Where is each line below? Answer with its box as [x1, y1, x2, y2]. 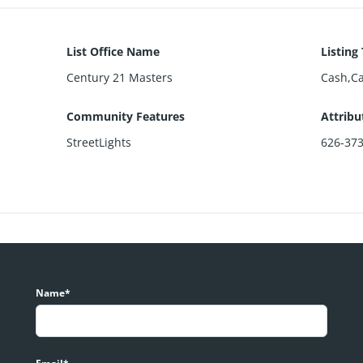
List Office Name [66, 43, 160, 59]
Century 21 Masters [66, 69, 173, 85]
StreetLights [66, 134, 132, 150]
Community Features [66, 108, 186, 124]
